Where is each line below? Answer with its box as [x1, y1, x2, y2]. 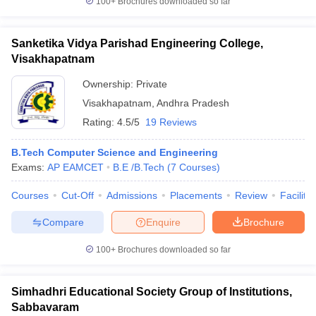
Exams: [11, 162, 47, 173]
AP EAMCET [47, 162, 104, 173]
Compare [42, 216, 84, 228]
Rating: [83, 116, 117, 128]
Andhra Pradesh [157, 97, 229, 109]
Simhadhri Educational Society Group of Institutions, [11, 286, 292, 298]
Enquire [146, 216, 181, 228]
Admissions [107, 190, 157, 201]
